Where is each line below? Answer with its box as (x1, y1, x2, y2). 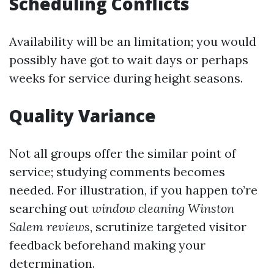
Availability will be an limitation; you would (9, 34, 256, 49)
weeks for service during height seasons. (9, 70, 243, 86)
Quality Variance (9, 104, 156, 127)
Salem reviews (9, 219, 90, 234)
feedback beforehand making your (9, 237, 206, 253)
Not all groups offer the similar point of (9, 146, 236, 161)
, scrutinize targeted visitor (90, 219, 246, 234)
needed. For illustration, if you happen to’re (9, 182, 257, 198)
